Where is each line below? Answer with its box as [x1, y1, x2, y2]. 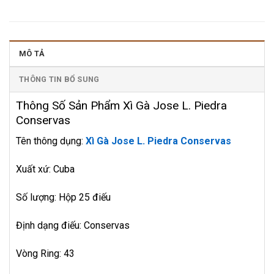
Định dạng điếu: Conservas [16, 219, 130, 231]
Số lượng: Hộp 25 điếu [16, 191, 113, 203]
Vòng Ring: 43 [16, 247, 75, 259]
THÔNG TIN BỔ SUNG [19, 74, 100, 84]
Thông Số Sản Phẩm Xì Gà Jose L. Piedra [16, 98, 227, 113]
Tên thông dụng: [16, 135, 86, 147]
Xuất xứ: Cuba [16, 163, 75, 176]
